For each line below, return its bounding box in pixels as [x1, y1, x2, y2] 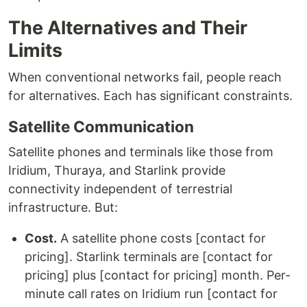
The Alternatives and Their [8, 16, 247, 39]
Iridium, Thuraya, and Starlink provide [8, 163, 225, 177]
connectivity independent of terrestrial [8, 182, 232, 196]
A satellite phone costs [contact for [57, 231, 266, 245]
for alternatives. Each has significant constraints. [8, 88, 293, 103]
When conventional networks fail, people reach [8, 70, 282, 84]
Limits [8, 39, 62, 62]
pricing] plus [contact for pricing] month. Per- [25, 268, 291, 282]
